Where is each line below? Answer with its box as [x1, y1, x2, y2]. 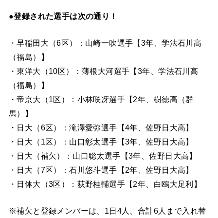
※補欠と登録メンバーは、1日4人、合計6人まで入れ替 [8, 206, 206, 216]
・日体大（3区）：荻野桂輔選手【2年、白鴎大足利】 [8, 179, 202, 188]
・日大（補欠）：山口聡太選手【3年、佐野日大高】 [8, 151, 197, 160]
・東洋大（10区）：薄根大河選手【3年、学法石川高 [8, 66, 199, 75]
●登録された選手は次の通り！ [8, 11, 118, 20]
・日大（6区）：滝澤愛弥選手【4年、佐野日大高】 [8, 123, 194, 132]
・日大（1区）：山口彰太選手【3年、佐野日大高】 [8, 137, 194, 146]
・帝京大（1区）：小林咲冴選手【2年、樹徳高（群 [8, 94, 194, 104]
